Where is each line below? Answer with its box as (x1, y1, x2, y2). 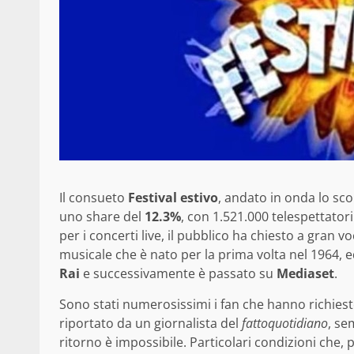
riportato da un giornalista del (59, 314, 242, 333)
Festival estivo (128, 189, 218, 207)
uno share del (59, 208, 145, 226)
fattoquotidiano (242, 314, 328, 333)
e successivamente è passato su (83, 265, 277, 283)
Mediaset (277, 265, 334, 283)
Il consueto (59, 189, 128, 207)
